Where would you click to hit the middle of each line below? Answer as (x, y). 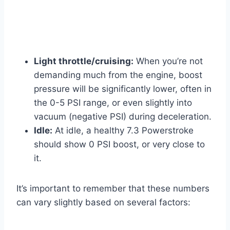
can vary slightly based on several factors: (103, 203)
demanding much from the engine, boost (118, 75)
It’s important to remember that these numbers (113, 189)
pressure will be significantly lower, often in (123, 89)
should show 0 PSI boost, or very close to (119, 145)
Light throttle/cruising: (84, 61)
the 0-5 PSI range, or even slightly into (113, 103)
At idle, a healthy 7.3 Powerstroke (123, 131)
